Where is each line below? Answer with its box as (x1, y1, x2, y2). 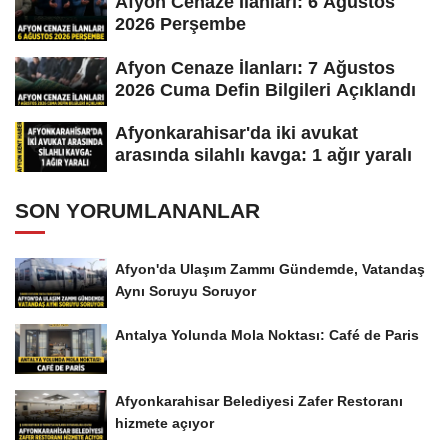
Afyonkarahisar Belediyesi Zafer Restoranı (115, 392, 403, 409)
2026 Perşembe (115, 13, 246, 34)
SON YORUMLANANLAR (15, 199, 260, 223)
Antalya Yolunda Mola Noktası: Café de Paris (115, 327, 419, 343)
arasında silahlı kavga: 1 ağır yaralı (115, 145, 412, 166)
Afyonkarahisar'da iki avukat (115, 123, 358, 144)
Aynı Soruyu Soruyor (115, 283, 256, 300)
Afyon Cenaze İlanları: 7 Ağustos (115, 57, 395, 78)
